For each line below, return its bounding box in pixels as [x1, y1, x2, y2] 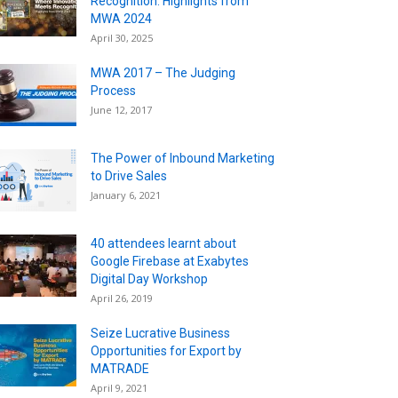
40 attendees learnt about [91, 235, 236, 251]
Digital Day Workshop [91, 271, 208, 286]
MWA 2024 [91, 11, 152, 26]
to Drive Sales [91, 168, 167, 183]
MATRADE [91, 361, 149, 376]
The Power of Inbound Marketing [91, 150, 275, 165]
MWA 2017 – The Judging [91, 65, 235, 80]
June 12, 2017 [91, 102, 152, 116]
